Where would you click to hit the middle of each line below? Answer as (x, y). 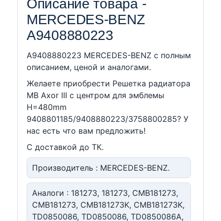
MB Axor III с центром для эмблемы (95, 95)
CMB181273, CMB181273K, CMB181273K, (108, 205)
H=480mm (47, 107)
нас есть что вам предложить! (86, 131)
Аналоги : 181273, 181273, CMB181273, (105, 193)
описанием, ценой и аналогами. (89, 67)
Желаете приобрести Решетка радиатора (109, 83)
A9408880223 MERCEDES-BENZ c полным (109, 55)
